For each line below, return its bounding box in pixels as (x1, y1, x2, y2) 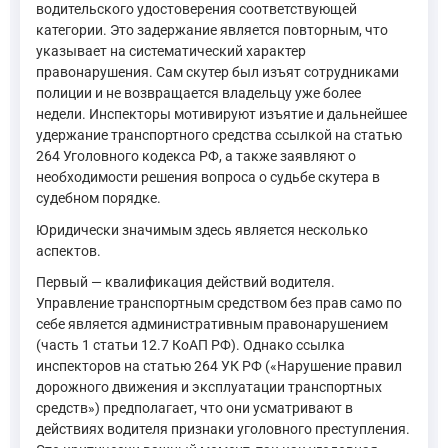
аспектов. (36, 242, 101, 259)
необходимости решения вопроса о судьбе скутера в (36, 169, 380, 185)
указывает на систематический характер (36, 43, 306, 59)
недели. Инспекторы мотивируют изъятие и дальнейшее (36, 106, 407, 122)
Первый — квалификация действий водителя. (36, 274, 335, 290)
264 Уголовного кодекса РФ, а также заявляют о (36, 148, 356, 164)
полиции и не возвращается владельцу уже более (36, 85, 361, 101)
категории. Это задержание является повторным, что (36, 22, 388, 38)
